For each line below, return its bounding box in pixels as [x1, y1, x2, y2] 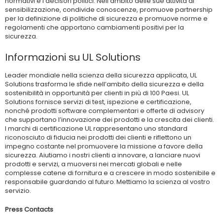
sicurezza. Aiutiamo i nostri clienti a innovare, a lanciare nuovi [5, 150, 200, 160]
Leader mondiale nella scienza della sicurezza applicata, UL [5, 71, 197, 80]
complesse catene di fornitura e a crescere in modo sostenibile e [5, 168, 216, 178]
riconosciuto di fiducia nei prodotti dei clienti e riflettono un [5, 133, 191, 143]
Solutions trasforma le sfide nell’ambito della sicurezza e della [5, 79, 204, 89]
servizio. [5, 186, 31, 196]
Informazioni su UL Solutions [5, 50, 141, 65]
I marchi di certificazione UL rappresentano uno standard [5, 124, 187, 134]
